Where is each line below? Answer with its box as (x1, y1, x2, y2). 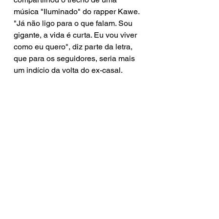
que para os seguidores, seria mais (14, 54, 137, 63)
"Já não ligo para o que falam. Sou (14, 19, 134, 28)
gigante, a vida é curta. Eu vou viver (14, 30, 139, 40)
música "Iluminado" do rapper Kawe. (14, 7, 141, 16)
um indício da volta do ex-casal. (14, 66, 123, 75)
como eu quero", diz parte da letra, (14, 42, 134, 51)
